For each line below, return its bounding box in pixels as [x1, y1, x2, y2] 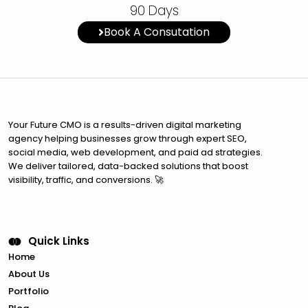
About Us [8, 267, 49, 280]
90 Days [129, 1, 179, 20]
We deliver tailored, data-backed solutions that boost [8, 159, 248, 173]
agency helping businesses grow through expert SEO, [8, 132, 247, 145]
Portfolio [8, 285, 49, 298]
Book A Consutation [104, 24, 210, 40]
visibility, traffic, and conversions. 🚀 [8, 173, 164, 186]
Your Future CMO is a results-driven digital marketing [8, 118, 241, 131]
